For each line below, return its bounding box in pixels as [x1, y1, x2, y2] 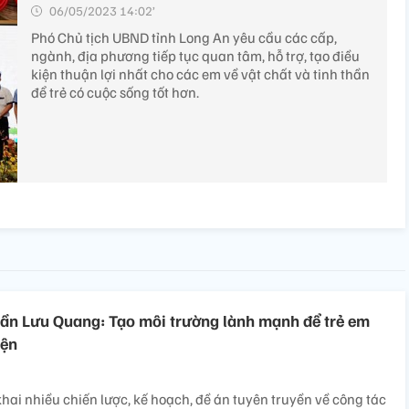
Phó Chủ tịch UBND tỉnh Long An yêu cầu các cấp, [31, 28, 337, 47]
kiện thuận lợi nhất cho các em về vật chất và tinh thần [31, 65, 370, 83]
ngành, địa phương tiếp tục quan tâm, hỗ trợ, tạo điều [31, 47, 360, 65]
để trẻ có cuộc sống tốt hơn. [31, 83, 199, 101]
